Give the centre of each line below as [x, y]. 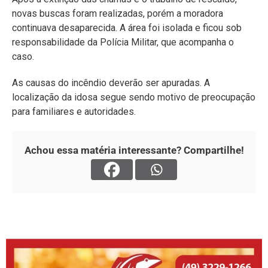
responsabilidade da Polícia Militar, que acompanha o [123, 42]
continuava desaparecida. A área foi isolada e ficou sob [127, 28]
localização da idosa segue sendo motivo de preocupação [134, 98]
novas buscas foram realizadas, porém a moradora [118, 14]
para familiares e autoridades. [74, 112]
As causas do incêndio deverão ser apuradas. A [111, 83]
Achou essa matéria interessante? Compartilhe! [134, 150]
